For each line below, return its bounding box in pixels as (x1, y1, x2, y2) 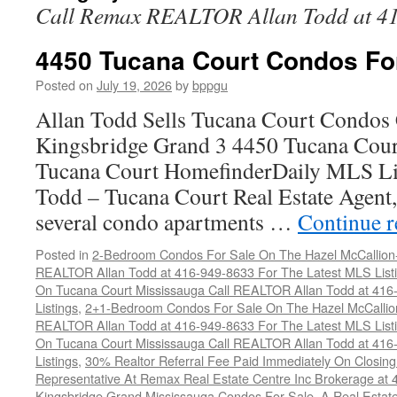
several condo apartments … (35, 206, 298, 237)
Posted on (35, 75, 93, 94)
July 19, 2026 (97, 75, 172, 94)
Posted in (35, 245, 89, 263)
